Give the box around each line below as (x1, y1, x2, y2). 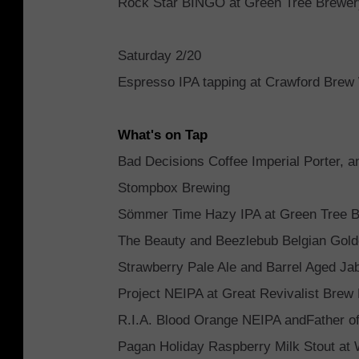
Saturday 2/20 (118, 48, 201, 64)
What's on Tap (118, 127, 208, 143)
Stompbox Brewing (118, 180, 230, 196)
